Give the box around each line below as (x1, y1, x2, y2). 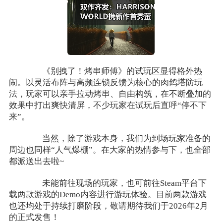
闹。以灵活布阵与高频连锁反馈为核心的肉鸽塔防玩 (8, 78, 203, 88)
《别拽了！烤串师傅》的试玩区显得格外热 (25, 66, 203, 76)
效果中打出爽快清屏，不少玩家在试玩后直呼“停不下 (8, 101, 207, 111)
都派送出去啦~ (8, 156, 64, 166)
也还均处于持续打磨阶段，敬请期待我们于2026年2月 (8, 201, 208, 211)
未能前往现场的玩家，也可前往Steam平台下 (25, 178, 207, 188)
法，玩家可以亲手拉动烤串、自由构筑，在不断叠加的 (8, 89, 211, 99)
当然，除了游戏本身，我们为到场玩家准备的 (25, 133, 211, 143)
